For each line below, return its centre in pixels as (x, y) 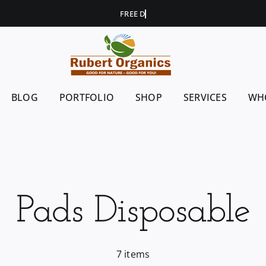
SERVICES (205, 97)
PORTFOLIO (87, 97)
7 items (133, 254)
